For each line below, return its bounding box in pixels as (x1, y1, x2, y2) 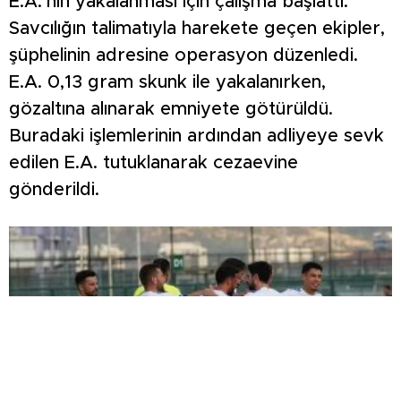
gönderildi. (9, 180, 99, 199)
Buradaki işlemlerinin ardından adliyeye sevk (9, 126, 384, 145)
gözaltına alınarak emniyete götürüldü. (9, 99, 333, 118)
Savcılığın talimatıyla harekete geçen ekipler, (9, 19, 385, 38)
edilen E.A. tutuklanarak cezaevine (9, 153, 298, 172)
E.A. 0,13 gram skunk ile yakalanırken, (9, 73, 326, 91)
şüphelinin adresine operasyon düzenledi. (9, 46, 358, 64)
